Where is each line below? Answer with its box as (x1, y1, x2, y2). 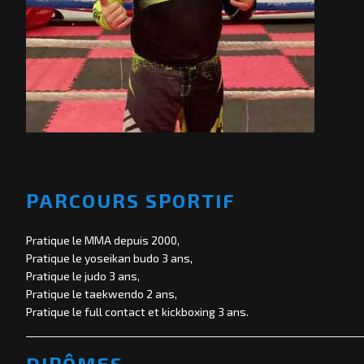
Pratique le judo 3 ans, (26, 269, 140, 284)
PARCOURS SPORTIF (26, 188, 236, 213)
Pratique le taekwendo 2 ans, (26, 287, 177, 301)
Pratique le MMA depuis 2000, (26, 233, 180, 248)
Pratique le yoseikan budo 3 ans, (26, 251, 193, 266)
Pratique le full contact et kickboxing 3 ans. (26, 305, 249, 319)
